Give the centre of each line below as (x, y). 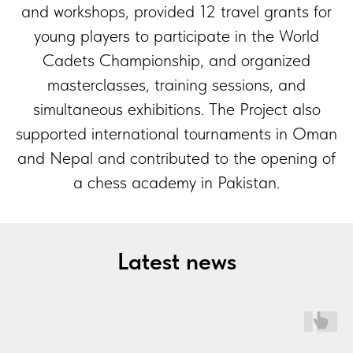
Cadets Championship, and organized (176, 59)
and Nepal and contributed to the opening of (176, 157)
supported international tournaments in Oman (176, 133)
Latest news (176, 260)
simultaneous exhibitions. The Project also (176, 108)
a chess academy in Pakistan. (176, 182)
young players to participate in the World (176, 35)
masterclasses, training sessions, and (176, 84)
